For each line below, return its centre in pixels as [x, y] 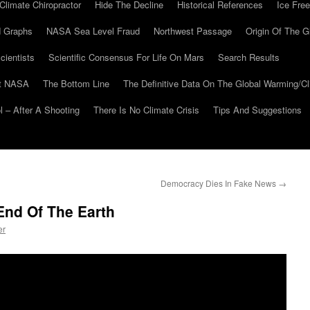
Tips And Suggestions [257, 110]
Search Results [249, 57]
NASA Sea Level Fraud [93, 31]
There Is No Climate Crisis [146, 110]
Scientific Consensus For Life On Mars [126, 57]
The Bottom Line [76, 83]
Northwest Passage [193, 31]
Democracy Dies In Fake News [219, 183]
